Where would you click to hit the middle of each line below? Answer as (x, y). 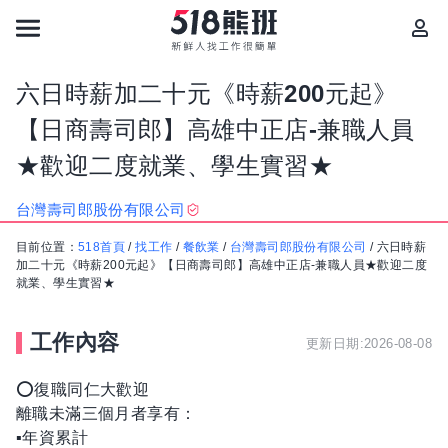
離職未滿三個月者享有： (106, 413)
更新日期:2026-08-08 (369, 343)
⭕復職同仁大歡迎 (83, 389)
